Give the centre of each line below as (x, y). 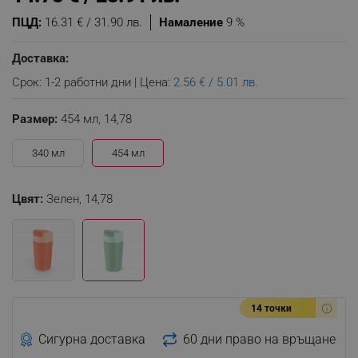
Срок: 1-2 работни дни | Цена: (93, 82)
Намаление (191, 22)
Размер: (35, 119)
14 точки (271, 308)
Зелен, (66, 199)
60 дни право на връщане (259, 339)
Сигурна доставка (92, 339)
